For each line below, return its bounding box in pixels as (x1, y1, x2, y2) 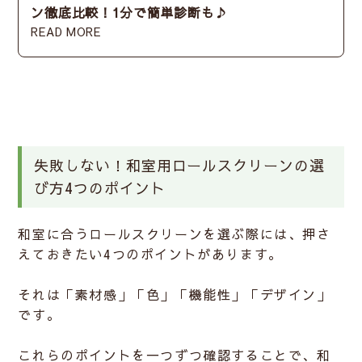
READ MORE (31, 23, 101, 40)
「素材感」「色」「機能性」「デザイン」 (61, 285, 331, 304)
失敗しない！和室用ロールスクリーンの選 (34, 155, 325, 176)
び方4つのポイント (34, 178, 166, 199)
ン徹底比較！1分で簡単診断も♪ (31, 3, 228, 22)
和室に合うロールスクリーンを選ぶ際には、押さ (18, 225, 331, 243)
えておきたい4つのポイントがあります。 (18, 245, 283, 263)
